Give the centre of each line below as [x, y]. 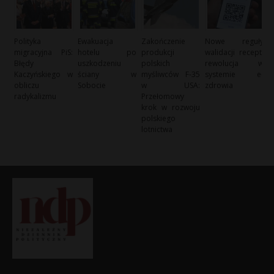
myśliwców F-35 [171, 75]
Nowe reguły [234, 42]
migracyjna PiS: [43, 53]
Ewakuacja [96, 42]
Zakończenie [164, 42]
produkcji [158, 53]
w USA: [171, 86]
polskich [156, 64]
